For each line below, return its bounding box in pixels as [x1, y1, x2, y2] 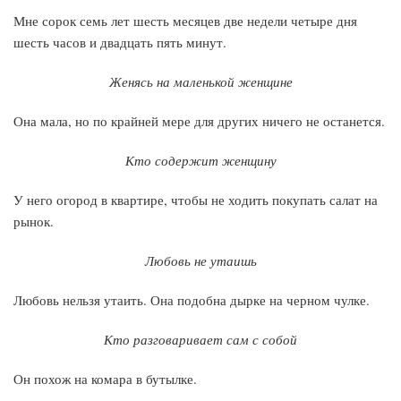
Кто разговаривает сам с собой [104, 330, 297, 348]
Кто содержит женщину [124, 151, 277, 169]
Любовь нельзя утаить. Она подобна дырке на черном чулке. [13, 291, 370, 309]
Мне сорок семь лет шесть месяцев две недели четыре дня [13, 12, 357, 30]
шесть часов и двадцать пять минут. [13, 33, 226, 51]
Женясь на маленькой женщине [108, 73, 293, 90]
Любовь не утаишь [144, 252, 257, 269]
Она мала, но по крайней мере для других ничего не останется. [13, 112, 385, 130]
